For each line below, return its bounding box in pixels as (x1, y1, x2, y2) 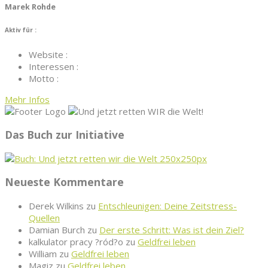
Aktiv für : (5, 26, 36, 35)
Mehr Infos (5, 93, 50, 105)
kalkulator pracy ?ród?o (29, 235, 123, 248)
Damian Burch (29, 223, 85, 236)
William (29, 247, 57, 260)
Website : (29, 48, 68, 60)
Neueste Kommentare (5, 175, 124, 190)
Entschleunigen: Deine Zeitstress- (98, 199, 237, 212)
